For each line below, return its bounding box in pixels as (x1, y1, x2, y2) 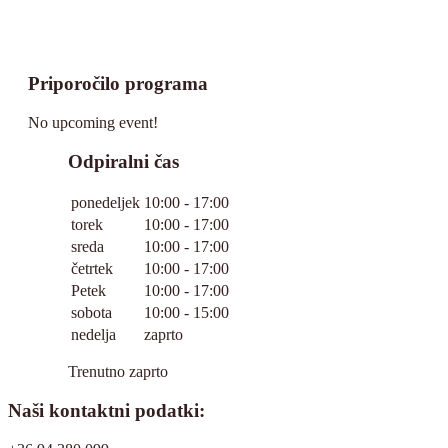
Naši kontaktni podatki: (8, 400, 205, 422)
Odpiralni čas (68, 150, 179, 172)
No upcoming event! (28, 113, 158, 131)
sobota (71, 304, 112, 322)
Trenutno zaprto (68, 363, 168, 381)
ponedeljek (71, 194, 140, 212)
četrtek (71, 260, 113, 278)
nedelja (71, 326, 116, 344)
